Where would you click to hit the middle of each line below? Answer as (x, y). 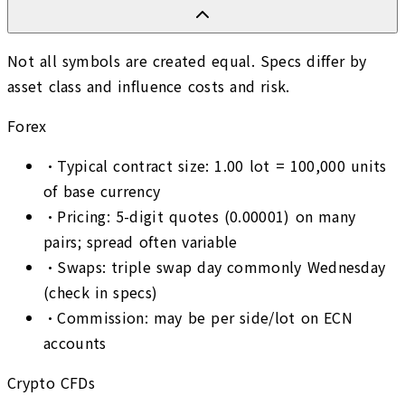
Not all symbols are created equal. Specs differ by (187, 61)
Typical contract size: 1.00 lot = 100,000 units (222, 166)
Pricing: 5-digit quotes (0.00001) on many (207, 217)
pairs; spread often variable (141, 242)
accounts (75, 343)
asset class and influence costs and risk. (149, 86)
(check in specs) (101, 292)
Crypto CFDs (52, 383)
